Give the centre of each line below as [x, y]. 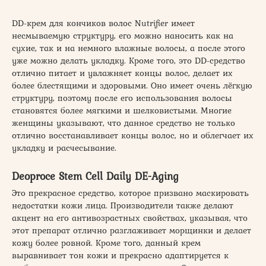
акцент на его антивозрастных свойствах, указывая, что [130, 218]
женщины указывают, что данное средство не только [123, 123]
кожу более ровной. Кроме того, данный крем [106, 243]
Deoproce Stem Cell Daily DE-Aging [95, 176]
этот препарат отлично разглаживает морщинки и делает [132, 230]
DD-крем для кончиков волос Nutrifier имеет [103, 23]
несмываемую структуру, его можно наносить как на [123, 35]
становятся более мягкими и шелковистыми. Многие [122, 110]
